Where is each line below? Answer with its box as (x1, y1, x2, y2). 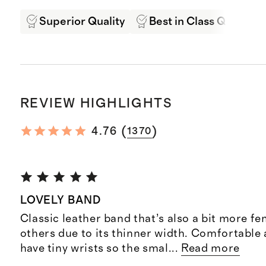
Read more (181, 242, 240, 254)
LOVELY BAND (20, 194, 102, 206)
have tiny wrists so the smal (20, 242, 169, 254)
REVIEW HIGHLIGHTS (20, 97, 173, 110)
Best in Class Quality (148, 15, 254, 27)
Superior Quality (39, 15, 125, 27)
